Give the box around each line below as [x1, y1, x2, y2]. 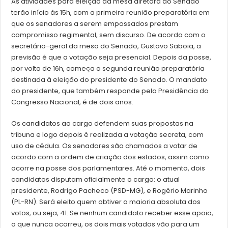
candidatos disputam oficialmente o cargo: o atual [11, 175, 180, 185]
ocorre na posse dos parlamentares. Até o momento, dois [11, 163, 206, 174]
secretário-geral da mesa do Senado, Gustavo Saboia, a [11, 41, 202, 51]
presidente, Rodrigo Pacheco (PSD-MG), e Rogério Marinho [11, 186, 208, 196]
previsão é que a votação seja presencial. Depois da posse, [11, 52, 212, 63]
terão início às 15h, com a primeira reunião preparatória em [11, 8, 210, 18]
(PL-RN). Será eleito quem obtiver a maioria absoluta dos [11, 197, 201, 207]
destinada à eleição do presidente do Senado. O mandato [11, 75, 208, 85]
